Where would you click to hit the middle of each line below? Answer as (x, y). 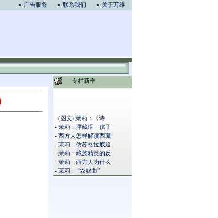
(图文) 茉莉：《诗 (81, 118)
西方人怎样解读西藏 (84, 136)
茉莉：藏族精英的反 (84, 153)
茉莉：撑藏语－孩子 (84, 127)
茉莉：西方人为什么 (84, 162)
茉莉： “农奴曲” (79, 171)
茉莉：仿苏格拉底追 (84, 145)
